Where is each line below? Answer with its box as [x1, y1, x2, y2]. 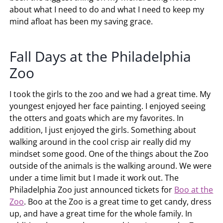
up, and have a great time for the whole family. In [9, 208, 193, 219]
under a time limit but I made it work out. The [9, 172, 179, 183]
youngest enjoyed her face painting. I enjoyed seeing [9, 100, 206, 111]
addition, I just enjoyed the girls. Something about [9, 124, 197, 135]
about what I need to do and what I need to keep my [9, 3, 205, 15]
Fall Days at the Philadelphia [9, 46, 192, 66]
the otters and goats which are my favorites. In [9, 112, 184, 123]
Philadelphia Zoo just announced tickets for [9, 184, 175, 195]
